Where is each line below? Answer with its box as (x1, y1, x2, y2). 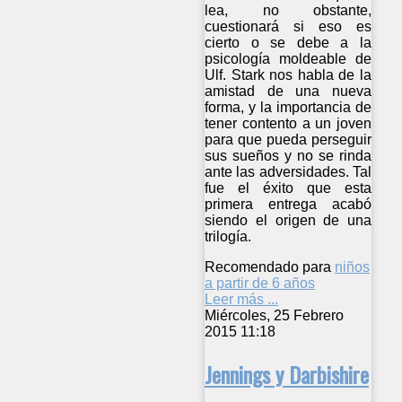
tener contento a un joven (205, 115, 372, 131)
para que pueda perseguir (205, 131, 372, 147)
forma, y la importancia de (205, 99, 372, 115)
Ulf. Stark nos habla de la (205, 66, 372, 83)
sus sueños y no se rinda (205, 147, 372, 163)
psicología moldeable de (205, 50, 372, 66)
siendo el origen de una (205, 212, 372, 228)
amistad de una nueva (205, 83, 372, 99)
